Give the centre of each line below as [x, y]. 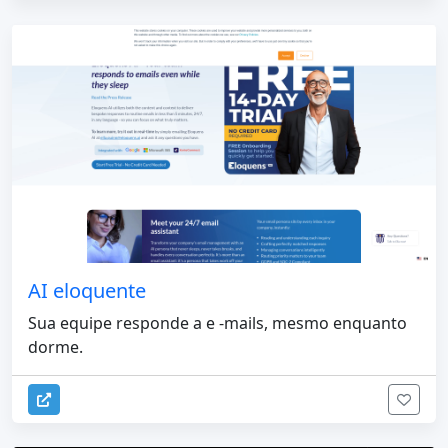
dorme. [55, 346]
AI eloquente [87, 290]
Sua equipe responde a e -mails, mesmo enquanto [217, 322]
